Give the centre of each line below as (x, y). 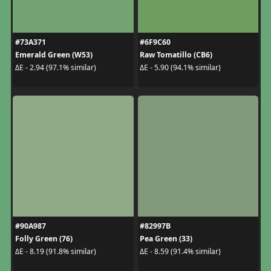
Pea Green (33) (166, 238)
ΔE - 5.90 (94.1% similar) (180, 68)
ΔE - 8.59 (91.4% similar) (180, 252)
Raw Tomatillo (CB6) (176, 54)
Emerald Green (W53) (54, 54)
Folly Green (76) (44, 238)
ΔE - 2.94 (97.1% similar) (55, 68)
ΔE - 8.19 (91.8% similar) (55, 252)
